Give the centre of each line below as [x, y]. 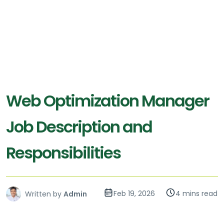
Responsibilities [63, 153]
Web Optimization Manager [107, 101]
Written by [43, 194]
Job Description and [79, 127]
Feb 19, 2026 [134, 194]
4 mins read [196, 194]
